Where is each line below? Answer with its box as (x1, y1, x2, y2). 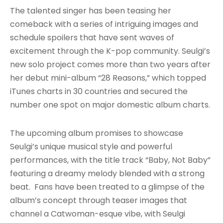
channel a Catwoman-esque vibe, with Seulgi (10, 208, 185, 220)
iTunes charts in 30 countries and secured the (10, 85, 188, 97)
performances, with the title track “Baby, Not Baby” (10, 154, 211, 166)
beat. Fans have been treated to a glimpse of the (10, 181, 205, 193)
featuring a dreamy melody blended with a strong (10, 167, 205, 179)
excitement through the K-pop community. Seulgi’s (10, 45, 210, 57)
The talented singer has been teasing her (10, 4, 171, 16)
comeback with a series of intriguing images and (10, 18, 198, 30)
